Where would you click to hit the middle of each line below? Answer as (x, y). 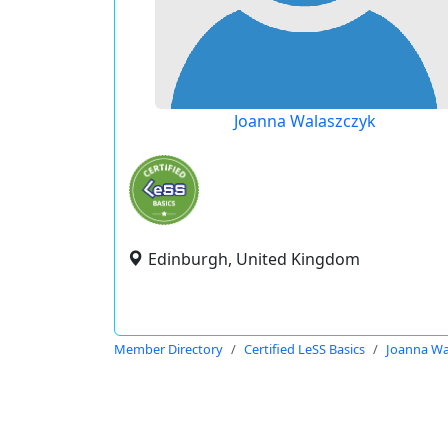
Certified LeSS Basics (304, 349)
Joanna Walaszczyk (304, 121)
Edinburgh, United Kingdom (254, 259)
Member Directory (168, 349)
